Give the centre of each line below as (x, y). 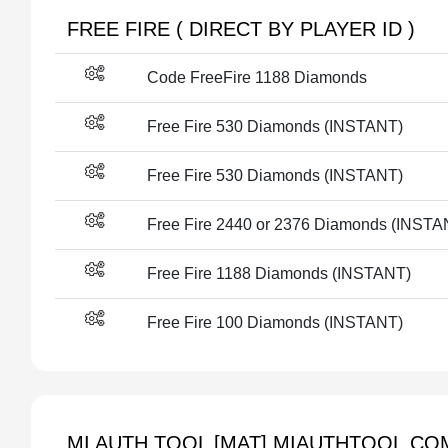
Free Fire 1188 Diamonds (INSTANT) (279, 273)
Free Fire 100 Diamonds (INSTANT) (275, 322)
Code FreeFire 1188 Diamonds (257, 77)
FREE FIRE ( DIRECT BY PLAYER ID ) (241, 29)
